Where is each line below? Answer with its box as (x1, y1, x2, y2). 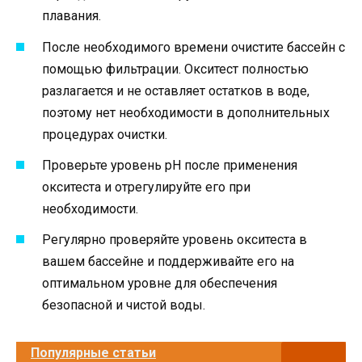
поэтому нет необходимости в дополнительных (42, 104, 330, 120)
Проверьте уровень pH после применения (42, 157, 297, 173)
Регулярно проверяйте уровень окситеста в (42, 231, 307, 247)
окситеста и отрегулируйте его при (42, 179, 250, 195)
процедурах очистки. (42, 126, 167, 142)
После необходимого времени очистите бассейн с (42, 39, 345, 55)
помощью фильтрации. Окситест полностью (42, 61, 309, 77)
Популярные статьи (31, 344, 156, 360)
